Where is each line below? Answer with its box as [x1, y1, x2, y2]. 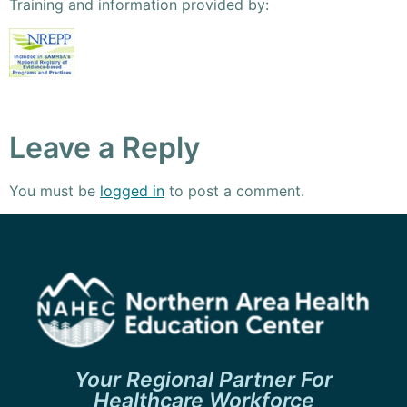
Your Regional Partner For [74, 367, 333, 393]
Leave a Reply [9, 129, 200, 165]
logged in [100, 181, 164, 200]
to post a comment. [164, 181, 304, 200]
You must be [9, 181, 100, 200]
